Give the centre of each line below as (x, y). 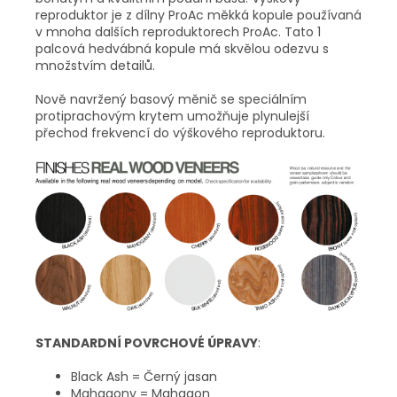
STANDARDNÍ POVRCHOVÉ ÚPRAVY (147, 343)
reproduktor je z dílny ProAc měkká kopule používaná (198, 16)
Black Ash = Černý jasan (144, 376)
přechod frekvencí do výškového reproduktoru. (180, 133)
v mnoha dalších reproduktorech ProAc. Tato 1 (178, 32)
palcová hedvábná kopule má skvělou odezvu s (182, 49)
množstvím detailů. (95, 66)
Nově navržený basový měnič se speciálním (171, 100)
